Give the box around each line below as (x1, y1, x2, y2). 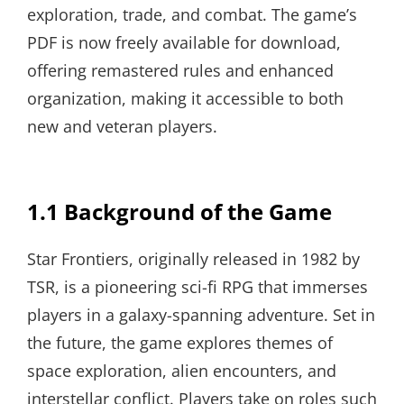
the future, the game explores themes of (27, 332, 333, 353)
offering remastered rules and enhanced (27, 60, 334, 81)
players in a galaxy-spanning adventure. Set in (27, 304, 375, 326)
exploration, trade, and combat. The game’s (27, 4, 357, 25)
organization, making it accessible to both (27, 87, 344, 109)
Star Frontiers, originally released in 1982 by (27, 248, 360, 270)
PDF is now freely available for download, (27, 32, 341, 53)
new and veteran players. (27, 115, 217, 137)
